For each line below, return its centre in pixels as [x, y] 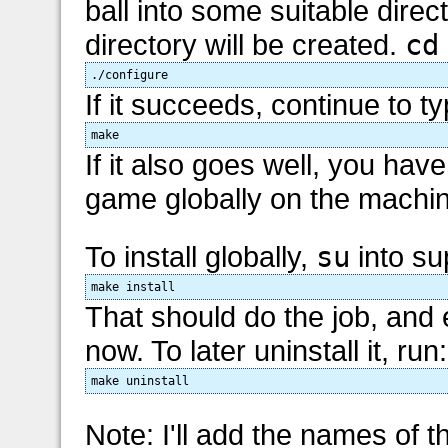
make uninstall [140, 380]
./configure [130, 74]
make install [133, 286]
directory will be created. [245, 44]
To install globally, [201, 256]
